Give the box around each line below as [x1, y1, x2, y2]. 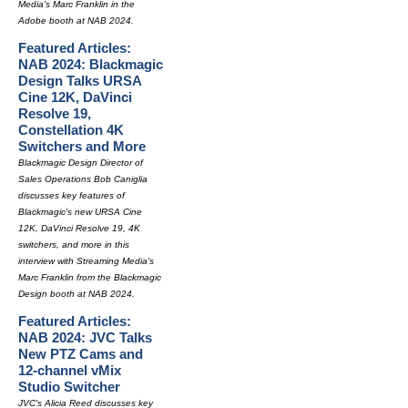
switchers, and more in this [18, 240, 129, 250]
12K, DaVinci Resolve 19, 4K [18, 223, 140, 233]
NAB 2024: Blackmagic [18, 56, 163, 72]
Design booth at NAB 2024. [18, 289, 135, 299]
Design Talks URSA [18, 73, 141, 88]
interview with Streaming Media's [18, 256, 154, 266]
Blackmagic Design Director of [18, 158, 143, 168]
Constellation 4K [18, 122, 124, 138]
